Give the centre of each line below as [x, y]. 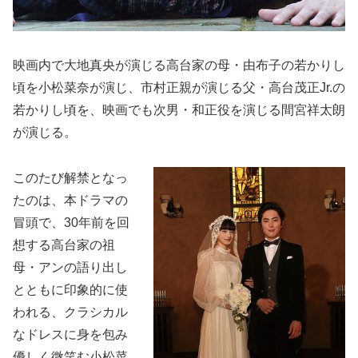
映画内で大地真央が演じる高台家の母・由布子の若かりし [179, 66]
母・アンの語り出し [70, 268]
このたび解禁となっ [70, 178]
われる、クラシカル [70, 312]
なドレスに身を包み [70, 335]
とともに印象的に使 [70, 290]
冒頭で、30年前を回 [71, 223]
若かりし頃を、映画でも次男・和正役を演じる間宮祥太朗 [179, 110]
